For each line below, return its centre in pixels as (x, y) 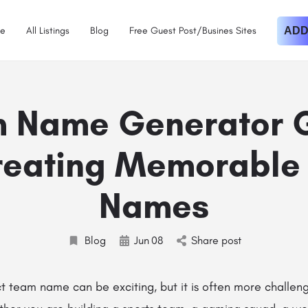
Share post (216, 240)
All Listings (48, 30)
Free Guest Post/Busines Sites (193, 30)
